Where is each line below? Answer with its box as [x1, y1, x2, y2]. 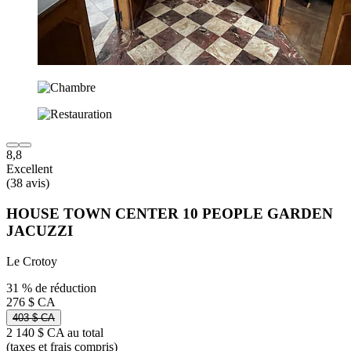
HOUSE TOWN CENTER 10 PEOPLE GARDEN [6, 204, 333, 222]
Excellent [6, 162, 52, 176]
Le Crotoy [6, 254, 57, 268]
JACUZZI [6, 222, 73, 239]
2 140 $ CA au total [6, 325, 103, 339]
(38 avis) [6, 176, 49, 190]
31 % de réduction [6, 280, 96, 295]
